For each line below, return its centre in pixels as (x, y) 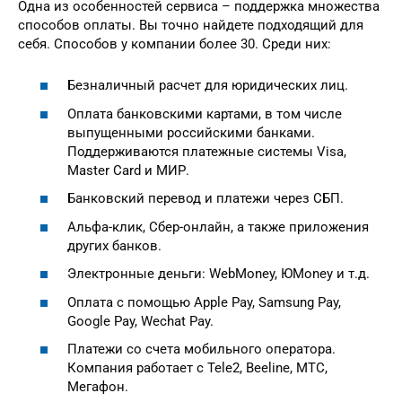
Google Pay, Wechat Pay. (140, 321)
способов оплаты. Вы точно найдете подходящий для (191, 25)
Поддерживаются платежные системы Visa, (207, 151)
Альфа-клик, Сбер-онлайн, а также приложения (218, 227)
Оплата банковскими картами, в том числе (205, 114)
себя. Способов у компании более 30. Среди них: (175, 44)
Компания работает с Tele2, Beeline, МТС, (197, 368)
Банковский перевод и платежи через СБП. (205, 199)
